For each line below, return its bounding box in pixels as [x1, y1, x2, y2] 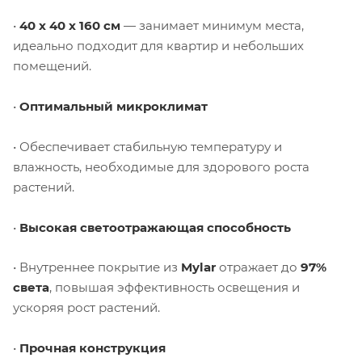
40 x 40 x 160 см [19, 17, 120, 33]
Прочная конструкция [19, 340, 166, 356]
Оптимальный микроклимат [19, 98, 208, 114]
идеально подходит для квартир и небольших [13, 37, 304, 53]
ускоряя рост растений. [13, 300, 160, 316]
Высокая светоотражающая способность [19, 219, 291, 235]
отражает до [216, 259, 301, 276]
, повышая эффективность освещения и [49, 280, 300, 296]
